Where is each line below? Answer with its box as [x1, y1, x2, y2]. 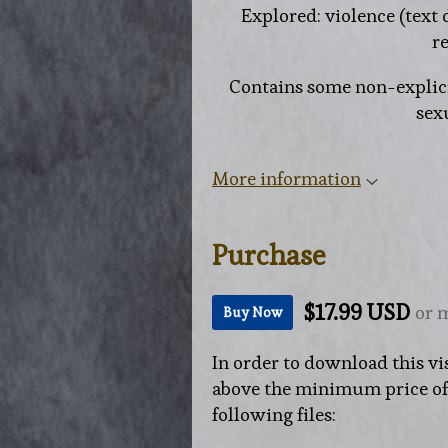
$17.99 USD [303, 298, 410, 328]
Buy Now [223, 303, 282, 322]
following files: [212, 402, 336, 428]
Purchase [212, 236, 326, 273]
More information [212, 165, 361, 191]
